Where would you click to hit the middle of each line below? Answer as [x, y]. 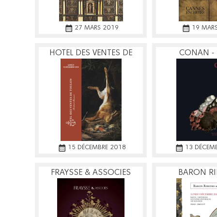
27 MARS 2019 [97, 28]
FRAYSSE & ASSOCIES [91, 172]
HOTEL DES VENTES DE [91, 53]
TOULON [91, 64]
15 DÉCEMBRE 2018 [97, 147]
